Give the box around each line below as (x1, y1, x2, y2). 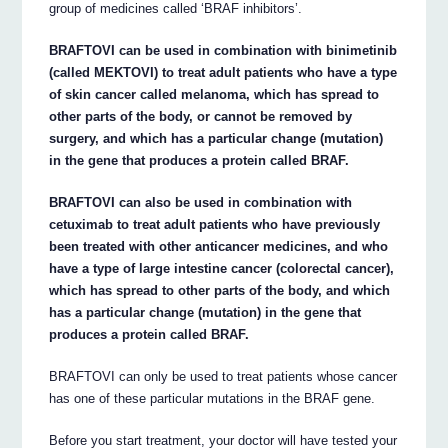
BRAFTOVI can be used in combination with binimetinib (49, 42, 398, 58)
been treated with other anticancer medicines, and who (49, 238, 389, 254)
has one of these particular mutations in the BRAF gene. (49, 390, 376, 406)
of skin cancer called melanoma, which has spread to (49, 86, 380, 102)
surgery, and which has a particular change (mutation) (49, 130, 384, 146)
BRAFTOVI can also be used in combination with (49, 194, 353, 210)
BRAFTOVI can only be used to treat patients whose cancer (49, 368, 398, 384)
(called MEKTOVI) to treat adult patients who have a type (49, 64, 398, 80)
